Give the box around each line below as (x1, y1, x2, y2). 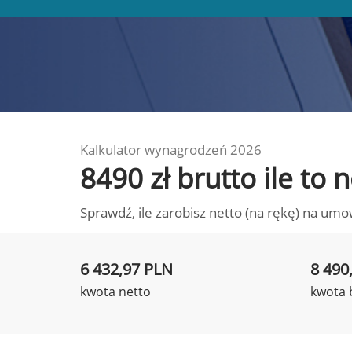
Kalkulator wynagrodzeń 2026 (80, 141, 262, 159)
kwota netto (80, 283, 151, 300)
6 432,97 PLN (80, 258, 173, 280)
